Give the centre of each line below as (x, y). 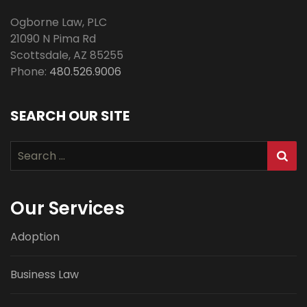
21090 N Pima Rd (53, 39)
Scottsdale (39, 56)
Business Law (45, 275)
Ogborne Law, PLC (59, 23)
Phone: (30, 72)
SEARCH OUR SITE (70, 116)
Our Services (67, 209)
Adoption (35, 237)
